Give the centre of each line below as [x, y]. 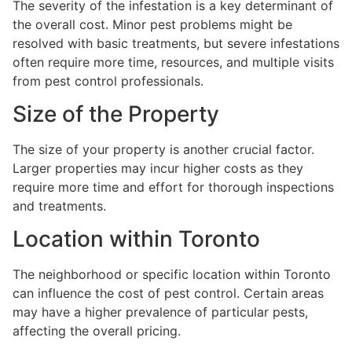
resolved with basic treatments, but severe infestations [176, 43]
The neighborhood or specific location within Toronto [172, 275]
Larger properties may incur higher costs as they [158, 168]
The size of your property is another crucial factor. [163, 149]
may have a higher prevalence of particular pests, [160, 312]
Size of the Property [116, 114]
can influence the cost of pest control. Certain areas [168, 293]
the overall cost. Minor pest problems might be [152, 24]
